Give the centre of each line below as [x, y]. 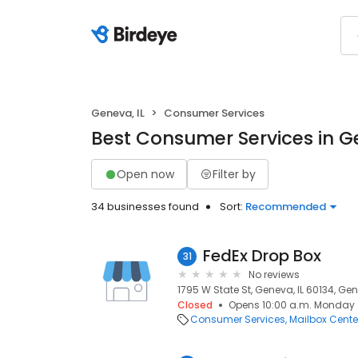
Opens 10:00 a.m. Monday [292, 305]
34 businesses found [145, 207]
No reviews [274, 274]
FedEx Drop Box [262, 256]
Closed [195, 305]
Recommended [286, 207]
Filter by [234, 174]
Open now [145, 174]
